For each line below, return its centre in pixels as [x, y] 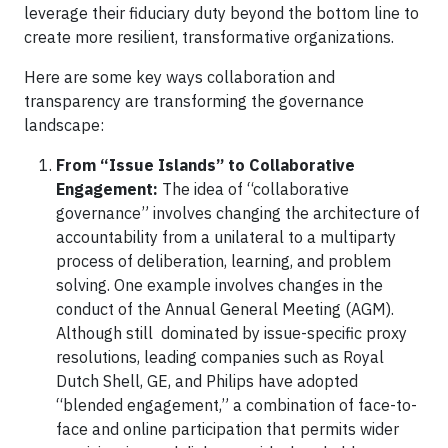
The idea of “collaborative [253, 189]
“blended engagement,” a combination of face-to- [236, 405]
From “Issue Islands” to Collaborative [205, 165]
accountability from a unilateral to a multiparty [226, 237]
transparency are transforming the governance [194, 101]
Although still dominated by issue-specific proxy [231, 333]
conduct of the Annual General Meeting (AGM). [225, 309]
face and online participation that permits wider [227, 429]
